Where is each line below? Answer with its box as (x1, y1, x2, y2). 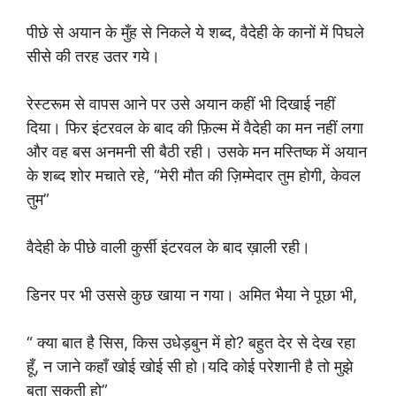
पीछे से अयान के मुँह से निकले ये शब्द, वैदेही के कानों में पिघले (27, 23, 364, 42)
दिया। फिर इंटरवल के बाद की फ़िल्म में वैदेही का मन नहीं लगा (27, 118, 363, 137)
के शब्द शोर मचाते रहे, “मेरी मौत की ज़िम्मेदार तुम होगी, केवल (27, 166, 361, 185)
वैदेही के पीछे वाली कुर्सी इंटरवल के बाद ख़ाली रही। (27, 238, 310, 256)
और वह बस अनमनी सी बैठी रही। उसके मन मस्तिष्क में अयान (27, 142, 367, 161)
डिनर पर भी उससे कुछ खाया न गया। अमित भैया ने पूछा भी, (27, 286, 357, 304)
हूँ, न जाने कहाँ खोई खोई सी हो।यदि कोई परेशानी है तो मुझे (27, 357, 353, 376)
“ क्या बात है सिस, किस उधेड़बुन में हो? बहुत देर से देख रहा (27, 333, 355, 352)
